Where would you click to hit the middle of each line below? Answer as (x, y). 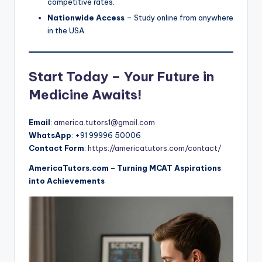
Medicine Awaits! (85, 94)
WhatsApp (50, 135)
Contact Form (56, 148)
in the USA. (67, 30)
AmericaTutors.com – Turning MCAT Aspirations (125, 168)
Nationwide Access (86, 17)
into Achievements (67, 180)
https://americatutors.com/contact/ (154, 148)
